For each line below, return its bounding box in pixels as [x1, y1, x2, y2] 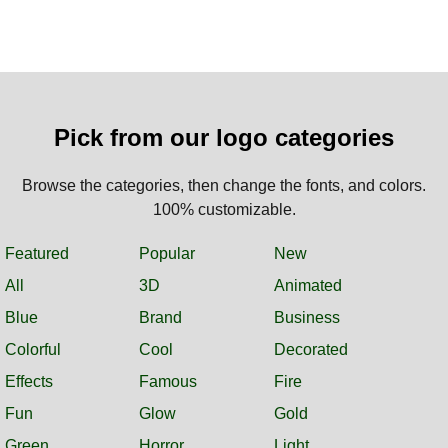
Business [273, 308, 340, 326]
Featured [5, 244, 69, 262]
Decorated [273, 340, 348, 358]
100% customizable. [152, 200, 296, 218]
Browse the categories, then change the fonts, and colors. [22, 176, 426, 194]
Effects [5, 372, 53, 390]
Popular [139, 244, 196, 262]
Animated [273, 276, 342, 294]
